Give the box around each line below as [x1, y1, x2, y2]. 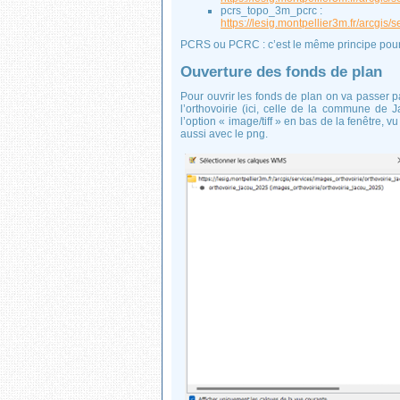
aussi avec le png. [180, 128, 268, 140]
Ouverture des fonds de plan [180, 63, 382, 80]
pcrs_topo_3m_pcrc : [221, 4, 322, 17]
